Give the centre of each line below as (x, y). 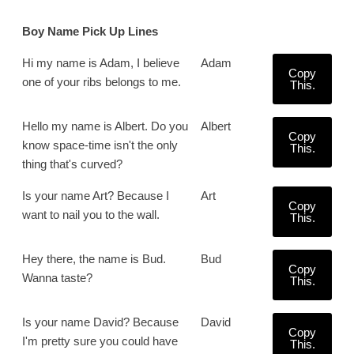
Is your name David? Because (100, 322)
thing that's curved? (72, 164)
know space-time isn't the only (100, 145)
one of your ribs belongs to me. (102, 82)
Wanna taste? (57, 278)
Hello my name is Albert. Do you (105, 126)
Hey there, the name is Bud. (94, 259)
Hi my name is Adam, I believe (101, 63)
